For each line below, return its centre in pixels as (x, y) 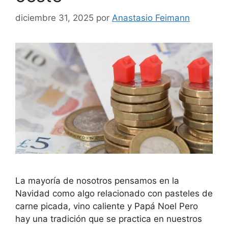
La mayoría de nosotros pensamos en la (97, 181)
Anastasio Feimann (151, 18)
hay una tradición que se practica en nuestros (109, 219)
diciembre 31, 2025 (54, 18)
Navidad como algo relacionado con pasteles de (114, 194)
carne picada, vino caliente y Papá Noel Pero (107, 206)
